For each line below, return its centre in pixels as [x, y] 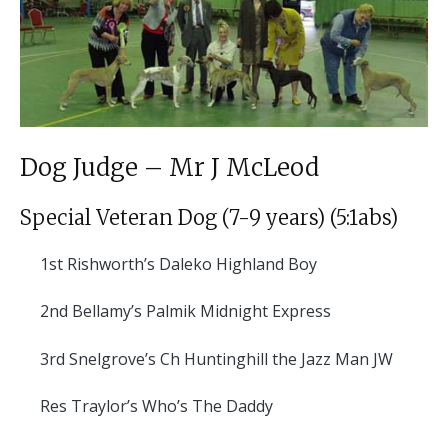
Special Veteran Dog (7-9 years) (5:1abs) [209, 218]
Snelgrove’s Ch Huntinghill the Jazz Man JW [229, 358]
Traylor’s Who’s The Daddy [170, 406]
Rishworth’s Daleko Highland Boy [190, 264]
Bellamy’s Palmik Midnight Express [199, 311]
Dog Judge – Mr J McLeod [169, 168]
